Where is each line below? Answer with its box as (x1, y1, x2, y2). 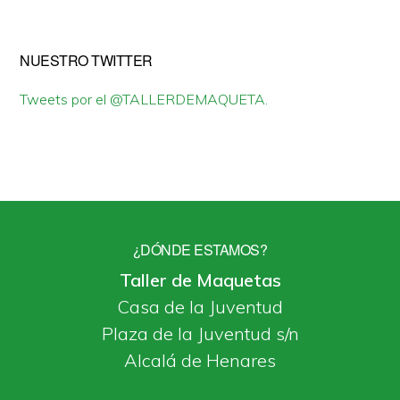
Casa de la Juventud (117, 296, 283, 318)
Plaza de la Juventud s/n (101, 322, 299, 345)
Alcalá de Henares (124, 349, 276, 371)
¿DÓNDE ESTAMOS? (132, 239, 268, 260)
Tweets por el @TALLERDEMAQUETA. (20, 90, 269, 108)
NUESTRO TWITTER (20, 50, 153, 71)
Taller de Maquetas (119, 269, 281, 291)
